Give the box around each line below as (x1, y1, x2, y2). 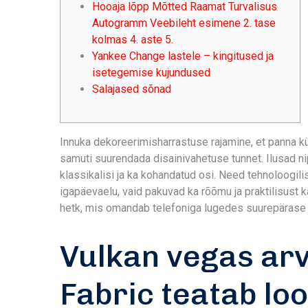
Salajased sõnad (92, 82, 171, 96)
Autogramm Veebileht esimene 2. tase (92, 16, 276, 30)
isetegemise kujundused (92, 66, 210, 79)
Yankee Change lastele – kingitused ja (92, 49, 274, 63)
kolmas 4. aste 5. (92, 33, 173, 46)
